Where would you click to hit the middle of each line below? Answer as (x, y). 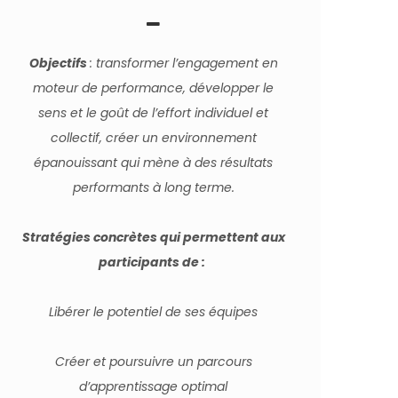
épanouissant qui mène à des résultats (154, 163)
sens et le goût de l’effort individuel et (154, 113)
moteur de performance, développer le (154, 88)
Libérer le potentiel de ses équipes (154, 312)
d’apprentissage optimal (154, 386)
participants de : (154, 262)
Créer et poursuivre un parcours (153, 362)
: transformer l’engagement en (183, 63)
